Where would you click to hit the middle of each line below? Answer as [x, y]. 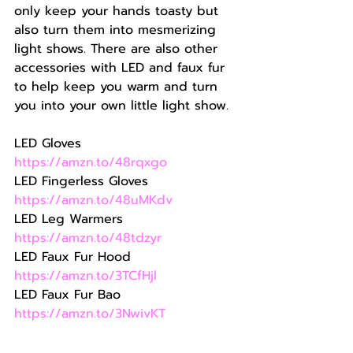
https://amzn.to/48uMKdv [93, 200]
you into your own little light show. [121, 106]
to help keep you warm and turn [118, 87]
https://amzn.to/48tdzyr [88, 238]
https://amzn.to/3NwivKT [90, 314]
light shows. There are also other [118, 49]
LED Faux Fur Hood [75, 257]
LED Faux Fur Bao [70, 295]
